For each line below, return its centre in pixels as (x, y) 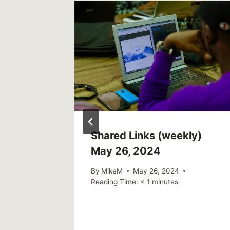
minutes (165, 181)
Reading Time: (114, 181)
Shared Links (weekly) (146, 136)
